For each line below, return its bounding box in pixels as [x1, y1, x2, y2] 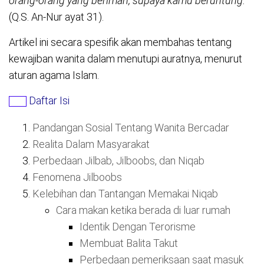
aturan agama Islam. [9, 68, 99, 81]
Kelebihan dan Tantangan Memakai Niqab [32, 187, 218, 200]
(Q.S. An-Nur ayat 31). [9, 10, 104, 23]
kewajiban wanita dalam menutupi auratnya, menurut [9, 52, 242, 65]
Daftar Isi [29, 94, 70, 107]
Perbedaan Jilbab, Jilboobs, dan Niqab [32, 154, 204, 167]
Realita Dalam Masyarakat [32, 137, 150, 150]
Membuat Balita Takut [80, 236, 178, 249]
